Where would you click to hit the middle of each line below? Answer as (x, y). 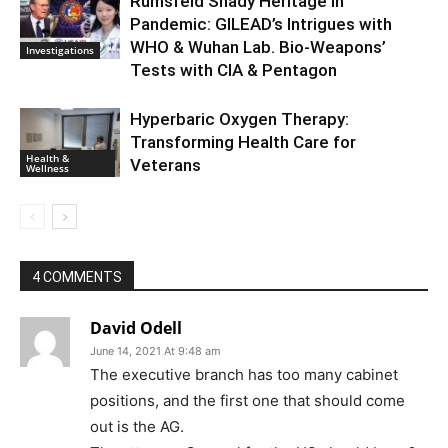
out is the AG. (137, 427)
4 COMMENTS (77, 277)
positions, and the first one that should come (247, 401)
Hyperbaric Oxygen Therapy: (239, 119)
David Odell (136, 328)
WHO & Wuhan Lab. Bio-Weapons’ (258, 47)
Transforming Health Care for (243, 142)
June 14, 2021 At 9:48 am (155, 351)
